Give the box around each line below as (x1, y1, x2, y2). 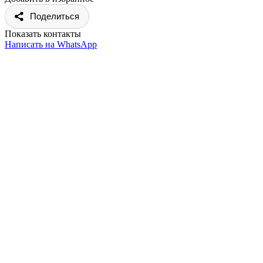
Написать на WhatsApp (5, 39, 97, 49)
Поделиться (30, 11, 79, 21)
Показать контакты (5, 28, 81, 39)
